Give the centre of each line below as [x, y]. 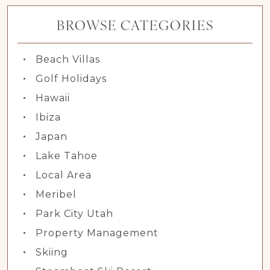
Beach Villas [68, 59]
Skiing [52, 252]
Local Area [64, 175]
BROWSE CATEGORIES [135, 24]
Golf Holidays [71, 79]
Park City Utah [74, 214]
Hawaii [53, 98]
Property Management [97, 233]
